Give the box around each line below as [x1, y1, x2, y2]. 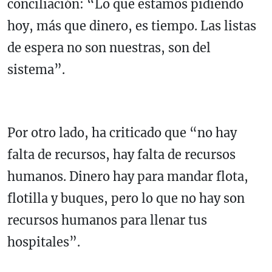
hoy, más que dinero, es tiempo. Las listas [7, 18, 256, 34]
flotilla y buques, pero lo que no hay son [7, 191, 245, 206]
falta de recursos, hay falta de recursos [7, 147, 236, 163]
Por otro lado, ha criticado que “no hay [7, 125, 237, 141]
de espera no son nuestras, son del [7, 40, 211, 56]
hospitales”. [7, 234, 83, 250]
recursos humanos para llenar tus [7, 212, 207, 228]
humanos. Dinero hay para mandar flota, [7, 169, 248, 185]
